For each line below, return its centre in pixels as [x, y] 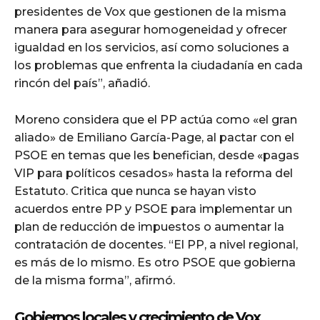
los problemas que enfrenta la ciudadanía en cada [159, 65]
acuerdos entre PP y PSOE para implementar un [153, 209]
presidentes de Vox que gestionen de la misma [150, 11]
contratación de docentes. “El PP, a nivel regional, [156, 244]
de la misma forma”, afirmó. [95, 280]
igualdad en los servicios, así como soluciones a [152, 47]
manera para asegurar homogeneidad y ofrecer [151, 29]
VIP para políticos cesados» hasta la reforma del [154, 173]
